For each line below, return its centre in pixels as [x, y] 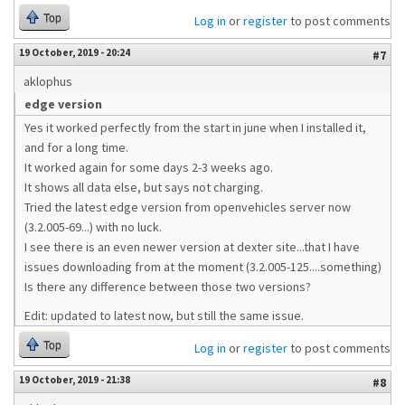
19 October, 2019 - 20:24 [75, 52]
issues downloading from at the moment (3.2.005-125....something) [203, 267]
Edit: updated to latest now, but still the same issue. [164, 316]
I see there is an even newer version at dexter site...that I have [192, 247]
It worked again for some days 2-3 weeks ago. [149, 167]
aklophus [48, 81]
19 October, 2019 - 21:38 [75, 380]
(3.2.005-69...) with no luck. [93, 227]
